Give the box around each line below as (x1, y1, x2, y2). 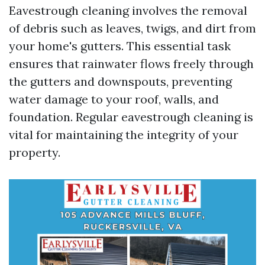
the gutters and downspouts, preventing (9, 74, 232, 89)
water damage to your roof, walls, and (9, 92, 219, 106)
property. (9, 145, 60, 160)
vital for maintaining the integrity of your (9, 127, 238, 142)
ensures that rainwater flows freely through (9, 56, 254, 71)
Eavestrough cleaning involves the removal (9, 3, 247, 18)
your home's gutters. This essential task (9, 38, 231, 53)
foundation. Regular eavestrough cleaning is (9, 109, 253, 124)
